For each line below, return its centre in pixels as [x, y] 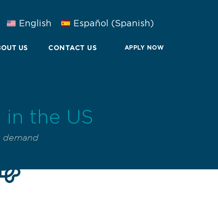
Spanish [133, 23]
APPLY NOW [144, 48]
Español [91, 23]
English [35, 23]
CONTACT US [73, 48]
